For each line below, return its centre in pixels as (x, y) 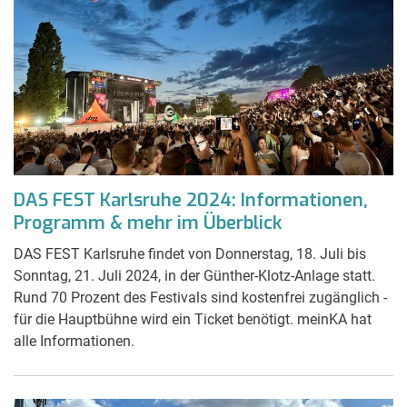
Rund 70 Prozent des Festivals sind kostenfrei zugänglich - (200, 297)
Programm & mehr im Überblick (148, 223)
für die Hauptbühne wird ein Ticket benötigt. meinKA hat (193, 319)
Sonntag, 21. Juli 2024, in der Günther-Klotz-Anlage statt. (194, 275)
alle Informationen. (74, 341)
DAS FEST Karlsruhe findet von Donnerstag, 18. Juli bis (190, 253)
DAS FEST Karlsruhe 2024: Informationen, (191, 200)
